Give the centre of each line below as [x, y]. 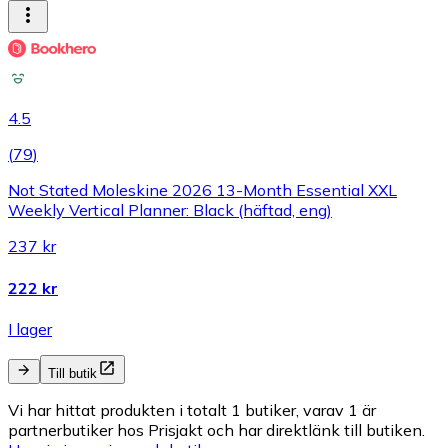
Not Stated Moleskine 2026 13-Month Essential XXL [202, 190]
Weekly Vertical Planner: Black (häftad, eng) [170, 210]
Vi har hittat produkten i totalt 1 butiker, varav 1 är [192, 409]
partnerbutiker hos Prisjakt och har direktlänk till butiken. [216, 429]
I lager [30, 328]
